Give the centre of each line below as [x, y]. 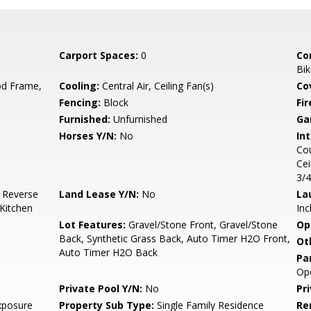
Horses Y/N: [88, 136]
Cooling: [79, 86]
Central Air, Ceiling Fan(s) [157, 86]
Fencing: [80, 102]
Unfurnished [139, 119]
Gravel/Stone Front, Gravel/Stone [202, 225]
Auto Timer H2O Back [109, 252]
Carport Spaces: [99, 55]
